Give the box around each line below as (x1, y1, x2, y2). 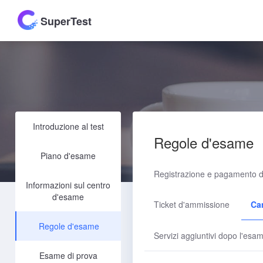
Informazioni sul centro (26, 179, 110, 191)
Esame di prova (39, 249, 97, 261)
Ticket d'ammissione (154, 198, 230, 210)
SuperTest (38, 13, 92, 29)
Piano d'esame (41, 150, 96, 161)
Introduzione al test (32, 120, 104, 132)
